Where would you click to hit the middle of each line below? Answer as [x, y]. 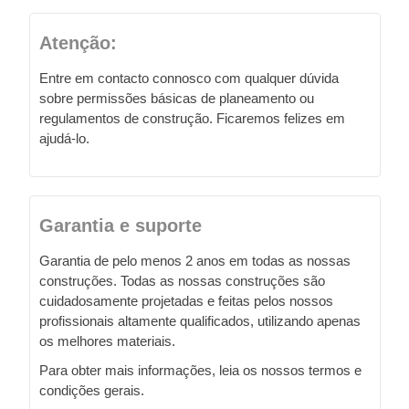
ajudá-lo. [64, 138]
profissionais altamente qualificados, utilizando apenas [200, 320]
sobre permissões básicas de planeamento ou [177, 98]
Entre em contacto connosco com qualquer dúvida [189, 78]
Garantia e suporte [121, 225]
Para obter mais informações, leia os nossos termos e [200, 370]
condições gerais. [92, 390]
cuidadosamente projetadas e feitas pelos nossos [186, 300]
